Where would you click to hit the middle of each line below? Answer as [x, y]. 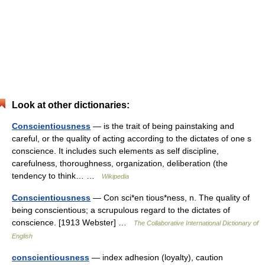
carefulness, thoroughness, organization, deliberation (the [120, 163]
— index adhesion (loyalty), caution [156, 257]
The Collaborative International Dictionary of [196, 223]
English [22, 236]
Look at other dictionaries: [71, 105]
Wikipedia [115, 176]
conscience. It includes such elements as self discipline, [115, 151]
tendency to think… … [57, 176]
